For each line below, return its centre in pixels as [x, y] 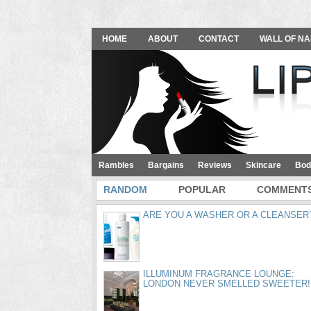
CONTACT [219, 39]
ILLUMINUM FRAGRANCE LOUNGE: [219, 274]
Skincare [263, 165]
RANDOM [125, 190]
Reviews [215, 165]
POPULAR [202, 190]
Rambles [116, 165]
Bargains [166, 165]
